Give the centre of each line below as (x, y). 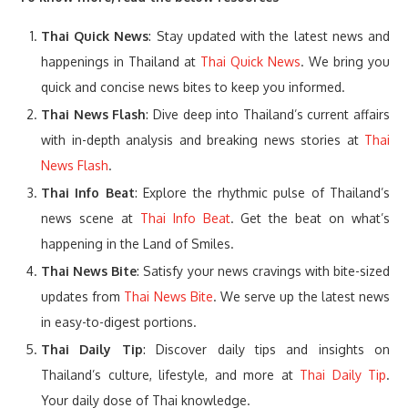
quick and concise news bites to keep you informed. (193, 87)
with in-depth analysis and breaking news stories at (203, 140)
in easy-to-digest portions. (119, 322)
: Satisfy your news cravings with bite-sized (263, 271)
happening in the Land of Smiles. (138, 244)
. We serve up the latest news (301, 297)
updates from (83, 297)
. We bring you (345, 62)
